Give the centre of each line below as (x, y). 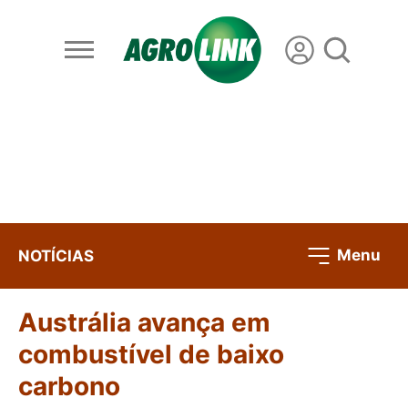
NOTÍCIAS (56, 255)
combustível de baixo (151, 355)
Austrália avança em (144, 323)
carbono (69, 387)
